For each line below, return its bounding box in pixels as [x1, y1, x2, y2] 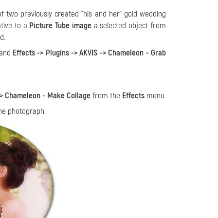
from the [91, 91, 122, 101]
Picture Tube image [29, 20, 91, 31]
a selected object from [91, 20, 166, 31]
